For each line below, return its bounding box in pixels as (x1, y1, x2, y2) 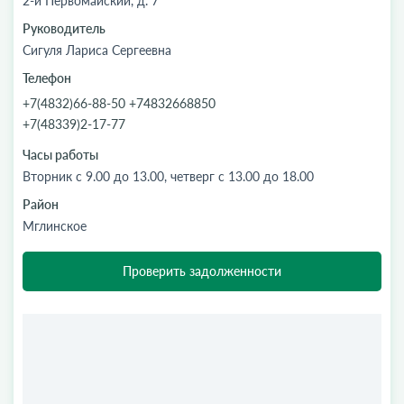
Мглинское (23, 218, 87, 234)
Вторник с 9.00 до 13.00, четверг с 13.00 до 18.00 (23, 169, 314, 184)
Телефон (23, 70, 71, 86)
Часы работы (23, 147, 98, 162)
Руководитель (23, 21, 106, 36)
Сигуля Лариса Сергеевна (23, 42, 171, 58)
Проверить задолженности (123, 263, 281, 279)
